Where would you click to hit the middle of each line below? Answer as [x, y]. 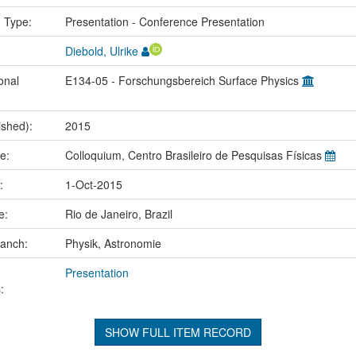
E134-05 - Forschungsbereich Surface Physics [183, 80]
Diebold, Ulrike [101, 50]
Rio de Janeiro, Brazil [118, 213]
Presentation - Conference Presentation [164, 21]
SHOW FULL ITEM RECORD [178, 332]
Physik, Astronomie [113, 243]
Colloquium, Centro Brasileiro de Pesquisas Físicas [195, 155]
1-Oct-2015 [93, 184]
